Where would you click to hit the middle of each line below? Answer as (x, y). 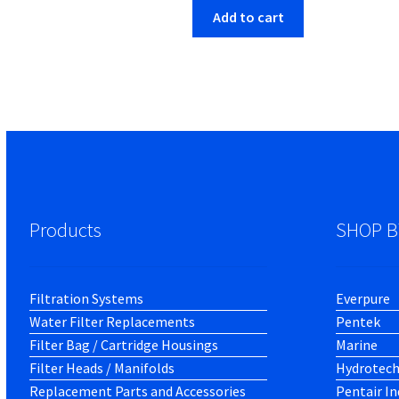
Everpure (362, 298)
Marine (356, 344)
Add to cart (248, 16)
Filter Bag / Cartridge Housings (124, 344)
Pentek (358, 321)
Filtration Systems (87, 298)
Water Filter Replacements (113, 321)
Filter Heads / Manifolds (102, 367)
